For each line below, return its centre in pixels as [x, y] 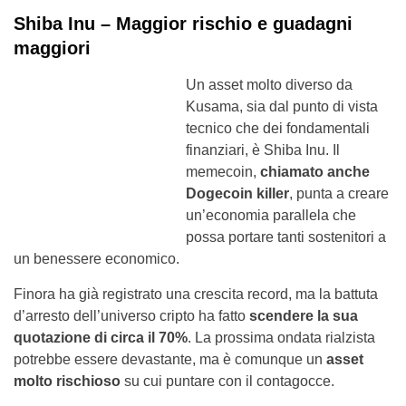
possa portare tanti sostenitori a [286, 237]
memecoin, [223, 171]
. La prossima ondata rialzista [281, 337]
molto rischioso [67, 381]
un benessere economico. [97, 258]
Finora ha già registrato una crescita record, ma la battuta [196, 294]
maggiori [52, 48]
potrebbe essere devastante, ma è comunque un [170, 359]
